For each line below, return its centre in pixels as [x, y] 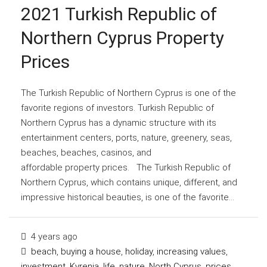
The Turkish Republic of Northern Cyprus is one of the [128, 93]
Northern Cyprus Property [122, 38]
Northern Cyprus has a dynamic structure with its [119, 123]
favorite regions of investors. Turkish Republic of [117, 108]
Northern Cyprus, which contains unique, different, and [129, 182]
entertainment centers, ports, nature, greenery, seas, [126, 138]
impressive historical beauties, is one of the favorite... [128, 197]
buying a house [91, 252]
